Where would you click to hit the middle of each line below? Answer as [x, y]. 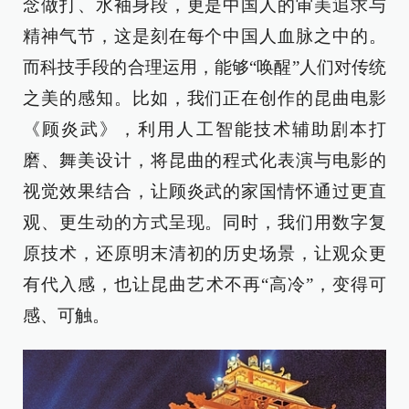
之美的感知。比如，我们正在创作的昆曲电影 [204, 98]
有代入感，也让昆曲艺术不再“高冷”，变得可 [204, 284]
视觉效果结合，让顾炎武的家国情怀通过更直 [204, 191]
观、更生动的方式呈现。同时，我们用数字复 [204, 222]
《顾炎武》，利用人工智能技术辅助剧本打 [204, 129]
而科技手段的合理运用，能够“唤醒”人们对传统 [204, 67]
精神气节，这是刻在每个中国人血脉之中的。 [204, 36]
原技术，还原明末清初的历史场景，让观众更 [204, 253]
